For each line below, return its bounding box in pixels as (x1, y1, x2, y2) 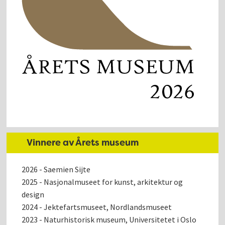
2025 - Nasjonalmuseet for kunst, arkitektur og (22, 177, 183, 187)
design (22, 189, 45, 200)
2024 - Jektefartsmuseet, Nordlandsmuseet (22, 202, 172, 212)
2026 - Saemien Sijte (22, 164, 91, 175)
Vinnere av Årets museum (27, 137, 139, 149)
